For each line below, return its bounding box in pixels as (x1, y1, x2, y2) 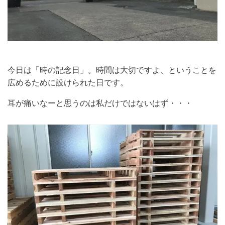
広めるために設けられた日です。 (8, 78, 128, 87)
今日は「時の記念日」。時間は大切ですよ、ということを (8, 65, 216, 74)
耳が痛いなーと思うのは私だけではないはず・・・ (8, 98, 192, 107)
